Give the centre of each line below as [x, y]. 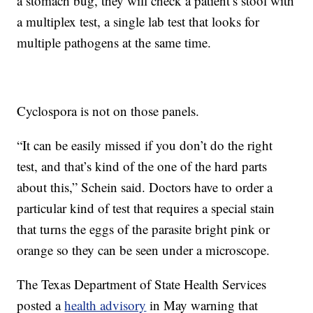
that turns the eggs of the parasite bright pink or [144, 229]
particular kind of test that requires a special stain [146, 208]
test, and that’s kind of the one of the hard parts [142, 166]
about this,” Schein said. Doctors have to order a [145, 187]
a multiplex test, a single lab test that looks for [138, 22]
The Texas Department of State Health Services [142, 284]
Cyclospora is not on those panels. [108, 111]
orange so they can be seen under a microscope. [144, 250]
